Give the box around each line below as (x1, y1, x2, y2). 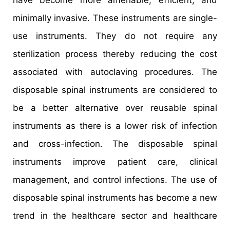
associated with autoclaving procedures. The (13, 67, 217, 78)
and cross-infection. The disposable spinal (13, 139, 217, 149)
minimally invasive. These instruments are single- (13, 13, 217, 24)
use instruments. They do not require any (13, 31, 217, 42)
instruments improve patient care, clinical (13, 157, 217, 167)
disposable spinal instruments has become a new (13, 193, 217, 203)
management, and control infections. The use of (13, 175, 217, 185)
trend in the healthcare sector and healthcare (13, 210, 217, 221)
